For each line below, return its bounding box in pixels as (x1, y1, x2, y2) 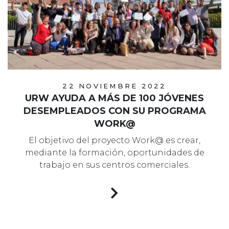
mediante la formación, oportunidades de (25, 147, 204, 157)
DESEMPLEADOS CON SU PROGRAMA (23, 105, 206, 117)
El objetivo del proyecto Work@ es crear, (29, 135, 200, 145)
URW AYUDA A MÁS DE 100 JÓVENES (25, 92, 204, 104)
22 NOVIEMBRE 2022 (62, 81, 167, 90)
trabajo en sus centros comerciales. (39, 159, 190, 170)
